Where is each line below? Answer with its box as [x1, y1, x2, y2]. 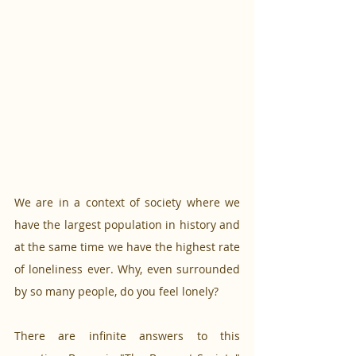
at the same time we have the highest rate [14, 239, 240, 255]
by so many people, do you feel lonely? [14, 284, 222, 300]
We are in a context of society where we [14, 195, 240, 211]
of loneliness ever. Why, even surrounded [14, 261, 240, 277]
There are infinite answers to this [14, 328, 240, 344]
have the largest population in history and [14, 217, 240, 233]
